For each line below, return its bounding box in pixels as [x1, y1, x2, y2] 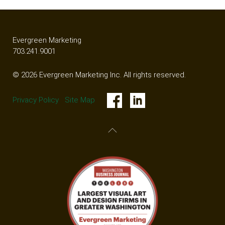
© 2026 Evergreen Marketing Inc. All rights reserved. [13, 70, 186, 79]
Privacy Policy [13, 95, 59, 104]
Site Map [65, 95, 95, 104]
